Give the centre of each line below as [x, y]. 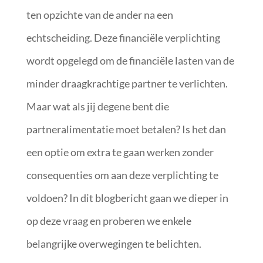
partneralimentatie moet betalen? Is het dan [126, 129]
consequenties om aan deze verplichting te [122, 175]
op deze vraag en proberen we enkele [109, 221]
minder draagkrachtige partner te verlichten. [127, 83]
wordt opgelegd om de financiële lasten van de [130, 60]
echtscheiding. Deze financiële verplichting [123, 38]
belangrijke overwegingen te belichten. [114, 244]
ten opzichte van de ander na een [100, 15]
